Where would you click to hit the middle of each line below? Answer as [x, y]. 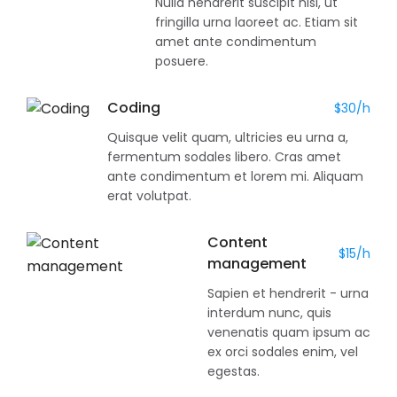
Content [237, 242]
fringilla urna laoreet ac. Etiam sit [257, 22]
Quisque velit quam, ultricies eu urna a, [228, 137]
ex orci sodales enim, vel [283, 352]
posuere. [182, 61]
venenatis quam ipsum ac [289, 332]
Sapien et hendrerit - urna [288, 293]
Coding [134, 108]
